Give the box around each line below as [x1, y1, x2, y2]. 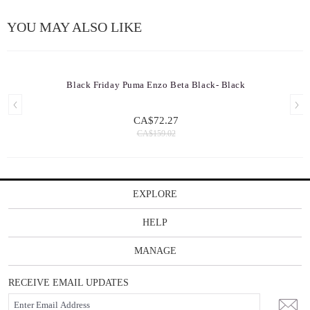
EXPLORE [133, 189, 177, 199]
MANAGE [134, 246, 176, 256]
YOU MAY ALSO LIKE [7, 19, 142, 35]
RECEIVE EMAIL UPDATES [8, 277, 129, 288]
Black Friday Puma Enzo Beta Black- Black [66, 80, 246, 90]
